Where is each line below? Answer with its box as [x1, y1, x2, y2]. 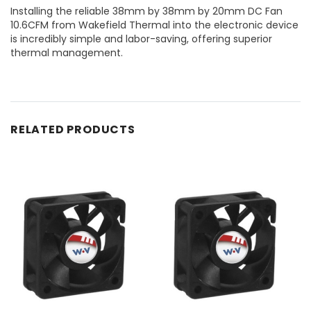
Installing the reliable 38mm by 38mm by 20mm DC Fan [10, 3, 283, 18]
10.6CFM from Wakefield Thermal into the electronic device [10, 17, 299, 32]
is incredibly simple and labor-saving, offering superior [10, 31, 272, 46]
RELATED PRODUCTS [10, 121, 135, 137]
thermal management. [10, 45, 123, 60]
